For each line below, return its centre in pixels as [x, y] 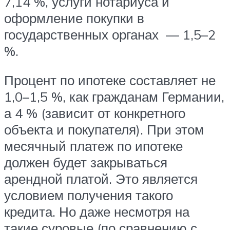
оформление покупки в [74, 18]
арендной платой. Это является [101, 179]
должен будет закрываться [86, 162]
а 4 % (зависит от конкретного [95, 113]
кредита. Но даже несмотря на [97, 212]
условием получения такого [89, 195]
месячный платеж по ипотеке [93, 146]
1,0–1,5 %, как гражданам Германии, [114, 97]
